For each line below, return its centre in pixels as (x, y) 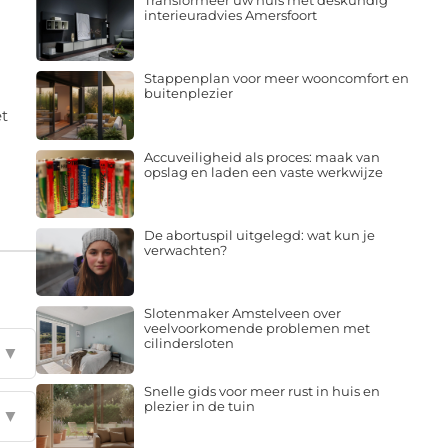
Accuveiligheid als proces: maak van (261, 156)
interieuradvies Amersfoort (230, 15)
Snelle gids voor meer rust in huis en (261, 391)
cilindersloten (188, 343)
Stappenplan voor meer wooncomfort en (276, 78)
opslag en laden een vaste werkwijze (263, 171)
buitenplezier (188, 93)
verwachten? (185, 249)
